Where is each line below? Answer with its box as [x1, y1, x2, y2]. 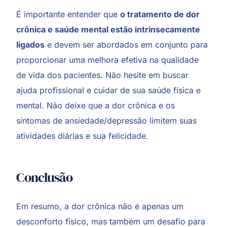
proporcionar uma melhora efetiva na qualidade [16, 54, 199, 65]
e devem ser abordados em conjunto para [45, 39, 208, 50]
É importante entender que [16, 9, 121, 19]
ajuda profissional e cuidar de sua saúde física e [16, 85, 201, 95]
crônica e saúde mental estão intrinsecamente [16, 24, 201, 34]
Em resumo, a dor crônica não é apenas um [16, 201, 184, 211]
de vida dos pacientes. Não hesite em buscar [16, 69, 189, 80]
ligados [16, 39, 45, 50]
